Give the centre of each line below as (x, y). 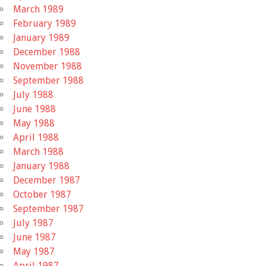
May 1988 (34, 123)
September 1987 (48, 208)
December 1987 (47, 180)
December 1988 (47, 52)
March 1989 (38, 9)
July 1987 (33, 223)
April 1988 (36, 137)
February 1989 (45, 23)
